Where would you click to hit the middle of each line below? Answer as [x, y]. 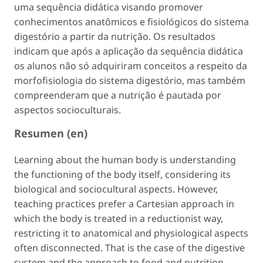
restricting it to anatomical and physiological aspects [131, 233]
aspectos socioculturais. [68, 110]
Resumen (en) [51, 133]
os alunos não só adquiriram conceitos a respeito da [131, 66]
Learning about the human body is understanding [125, 160]
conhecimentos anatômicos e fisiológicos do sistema [131, 22]
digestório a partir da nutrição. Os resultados [115, 37]
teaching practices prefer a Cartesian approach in [124, 204]
